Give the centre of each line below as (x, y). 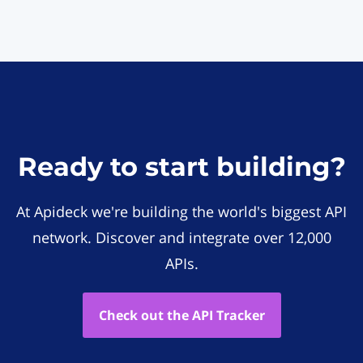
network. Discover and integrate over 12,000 (181, 237)
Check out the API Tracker (181, 315)
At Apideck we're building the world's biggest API (181, 211)
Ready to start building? (181, 167)
